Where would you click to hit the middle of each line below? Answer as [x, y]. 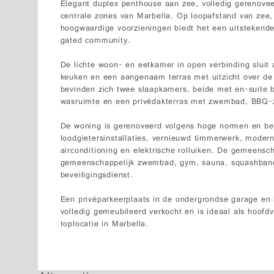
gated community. [95, 41]
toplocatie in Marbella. [104, 225]
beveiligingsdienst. [97, 176]
